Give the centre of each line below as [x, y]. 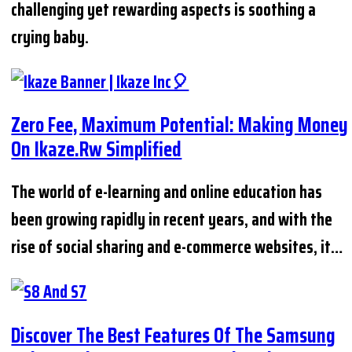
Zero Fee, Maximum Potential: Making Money [180, 125]
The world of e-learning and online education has [167, 192]
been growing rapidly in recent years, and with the [172, 220]
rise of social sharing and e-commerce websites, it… [177, 247]
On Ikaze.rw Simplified [97, 149]
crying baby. [50, 37]
